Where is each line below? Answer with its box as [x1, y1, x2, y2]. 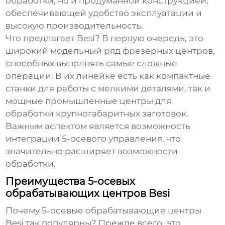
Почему [6, 205, 42, 216]
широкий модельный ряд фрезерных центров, [6, 46, 215, 56]
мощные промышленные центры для [6, 96, 172, 106]
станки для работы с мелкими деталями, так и [6, 83, 211, 94]
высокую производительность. [6, 21, 144, 31]
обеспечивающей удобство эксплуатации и [6, 8, 202, 19]
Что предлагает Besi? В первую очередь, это [6, 33, 204, 44]
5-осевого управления [62, 134, 163, 144]
